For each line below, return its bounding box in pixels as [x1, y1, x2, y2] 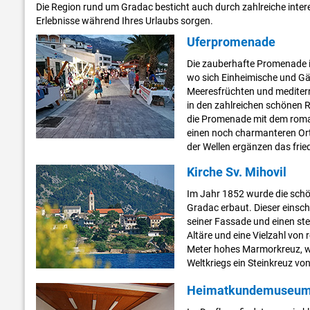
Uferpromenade [186, 35, 275, 50]
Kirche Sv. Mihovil [186, 165, 286, 180]
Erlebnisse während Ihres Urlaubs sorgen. [36, 15, 213, 27]
